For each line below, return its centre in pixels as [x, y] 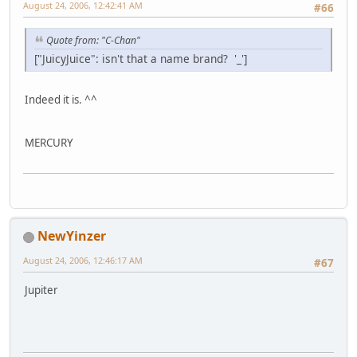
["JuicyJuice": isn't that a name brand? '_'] [141, 58]
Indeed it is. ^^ [61, 99]
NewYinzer [72, 236]
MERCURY [49, 142]
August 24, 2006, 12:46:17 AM [83, 261]
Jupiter [41, 290]
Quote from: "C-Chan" [93, 41]
